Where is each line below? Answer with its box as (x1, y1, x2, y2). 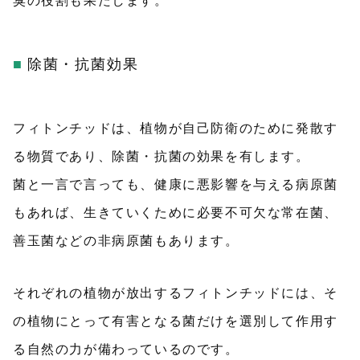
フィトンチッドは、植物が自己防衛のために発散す (13, 121, 338, 135)
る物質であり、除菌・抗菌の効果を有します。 (13, 149, 310, 163)
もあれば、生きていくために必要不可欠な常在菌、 (13, 206, 338, 219)
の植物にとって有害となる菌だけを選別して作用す (13, 314, 338, 328)
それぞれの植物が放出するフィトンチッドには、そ (13, 286, 338, 300)
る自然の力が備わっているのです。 (13, 342, 239, 356)
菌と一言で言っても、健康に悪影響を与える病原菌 (13, 178, 338, 191)
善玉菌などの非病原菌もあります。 (13, 234, 239, 247)
